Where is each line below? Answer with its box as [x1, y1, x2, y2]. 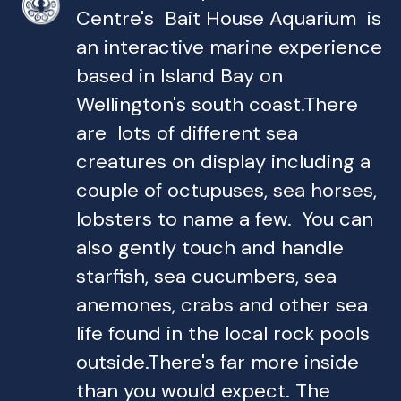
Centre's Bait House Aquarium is [76, 5, 381, 32]
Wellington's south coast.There [76, 91, 358, 118]
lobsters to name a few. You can [76, 206, 373, 233]
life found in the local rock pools [76, 320, 370, 347]
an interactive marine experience [76, 34, 382, 61]
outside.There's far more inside [76, 349, 359, 376]
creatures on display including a [76, 149, 371, 175]
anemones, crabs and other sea [76, 292, 368, 319]
